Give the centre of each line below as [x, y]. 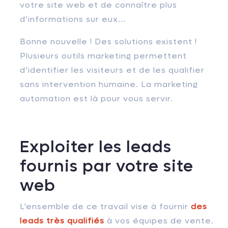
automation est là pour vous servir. [96, 98]
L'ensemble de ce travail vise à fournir [105, 206]
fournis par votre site [107, 166]
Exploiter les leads [96, 147]
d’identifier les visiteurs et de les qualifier [112, 70]
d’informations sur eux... [73, 19]
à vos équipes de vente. [159, 220]
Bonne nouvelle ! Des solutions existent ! [108, 41]
